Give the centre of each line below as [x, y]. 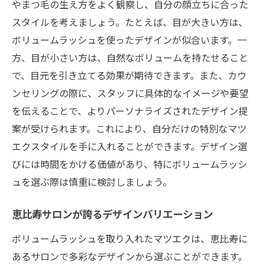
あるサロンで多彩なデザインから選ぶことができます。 [130, 256]
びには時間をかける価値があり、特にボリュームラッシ [130, 164]
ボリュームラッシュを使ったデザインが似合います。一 [129, 39]
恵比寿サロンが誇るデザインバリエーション [112, 215]
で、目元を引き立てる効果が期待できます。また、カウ [129, 75]
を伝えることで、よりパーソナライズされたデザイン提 [130, 110]
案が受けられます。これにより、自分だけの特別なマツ [129, 128]
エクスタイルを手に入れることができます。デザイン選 [130, 146]
